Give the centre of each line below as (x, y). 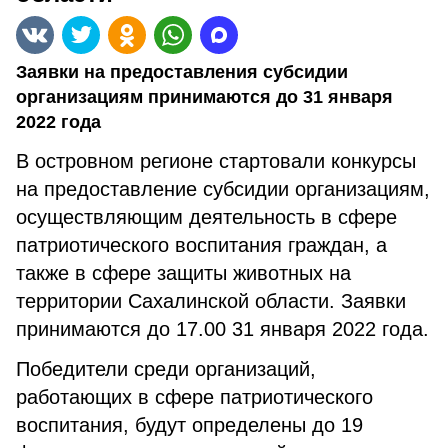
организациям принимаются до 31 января (204, 97)
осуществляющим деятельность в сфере (206, 217)
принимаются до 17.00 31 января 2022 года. (222, 329)
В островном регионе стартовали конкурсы (216, 161)
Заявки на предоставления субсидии (182, 72)
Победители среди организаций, (166, 369)
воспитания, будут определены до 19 (189, 425)
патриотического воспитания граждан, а (201, 245)
